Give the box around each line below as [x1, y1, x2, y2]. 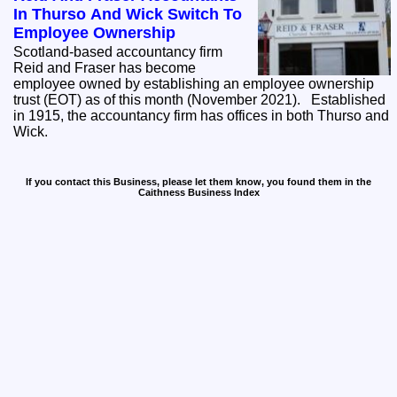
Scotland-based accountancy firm [13, 44, 223, 60]
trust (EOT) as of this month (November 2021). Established [13, 92, 312, 108]
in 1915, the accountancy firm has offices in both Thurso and [13, 108, 390, 124]
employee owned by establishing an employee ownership [13, 76, 375, 92]
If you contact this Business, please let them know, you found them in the [26, 176, 371, 188]
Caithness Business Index [137, 187, 260, 198]
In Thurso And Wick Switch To [13, 5, 243, 24]
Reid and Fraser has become [13, 60, 197, 76]
